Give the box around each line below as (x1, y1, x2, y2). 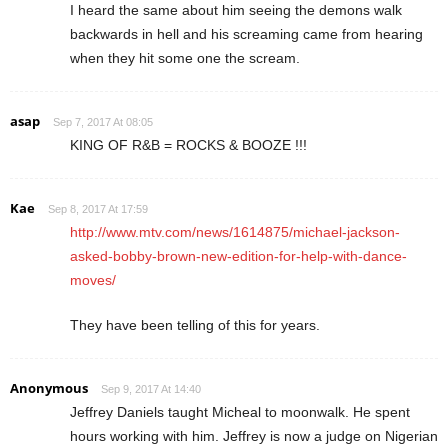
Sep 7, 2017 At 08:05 (53, 115, 153, 128)
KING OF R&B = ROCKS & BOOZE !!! (70, 136, 307, 153)
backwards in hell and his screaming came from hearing (70, 25, 423, 42)
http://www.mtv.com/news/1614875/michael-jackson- (70, 223, 400, 240)
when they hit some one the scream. (70, 49, 300, 66)
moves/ (70, 271, 116, 288)
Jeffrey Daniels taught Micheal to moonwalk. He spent (70, 403, 410, 420)
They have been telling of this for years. (70, 316, 320, 333)
